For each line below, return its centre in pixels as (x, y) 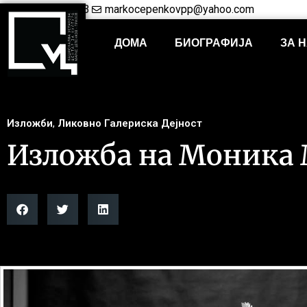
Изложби (30, 123)
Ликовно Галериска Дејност (130, 123)
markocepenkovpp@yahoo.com (180, 9)
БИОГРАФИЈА (213, 43)
